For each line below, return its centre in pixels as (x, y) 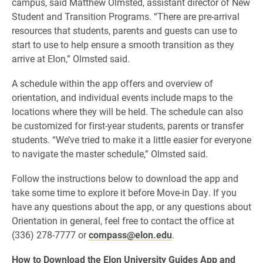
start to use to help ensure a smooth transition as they (123, 44)
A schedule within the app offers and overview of (112, 83)
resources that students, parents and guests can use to (124, 30)
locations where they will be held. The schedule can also (127, 111)
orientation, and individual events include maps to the (122, 97)
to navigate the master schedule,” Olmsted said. (110, 154)
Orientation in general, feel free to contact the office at (123, 220)
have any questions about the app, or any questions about (131, 206)
